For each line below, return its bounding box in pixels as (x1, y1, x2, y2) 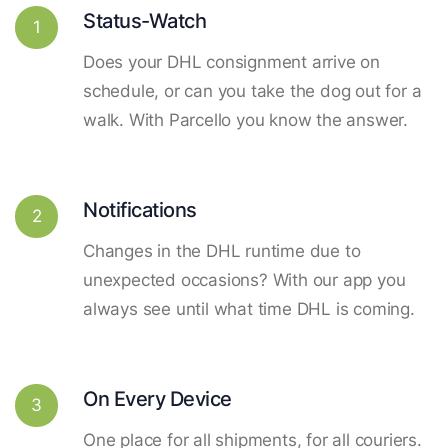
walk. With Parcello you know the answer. (83, 109, 408, 130)
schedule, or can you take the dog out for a (83, 80, 422, 101)
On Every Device (83, 385, 232, 411)
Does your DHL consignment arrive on (83, 51, 380, 72)
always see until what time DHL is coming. (83, 298, 415, 319)
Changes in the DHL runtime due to (83, 240, 361, 261)
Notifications (83, 196, 197, 222)
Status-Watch (83, 7, 206, 33)
